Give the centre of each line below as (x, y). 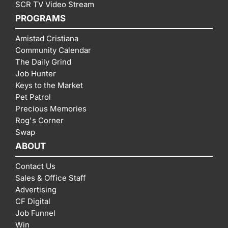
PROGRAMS (40, 18)
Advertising (36, 189)
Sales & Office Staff (51, 178)
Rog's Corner (39, 120)
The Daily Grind (43, 62)
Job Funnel (35, 213)
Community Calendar (53, 50)
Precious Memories (51, 108)
